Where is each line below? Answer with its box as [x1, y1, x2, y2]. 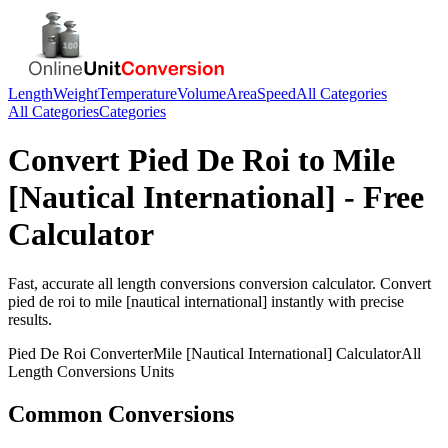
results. [8, 310, 52, 328]
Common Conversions [8, 400, 234, 427]
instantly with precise [267, 292, 404, 310]
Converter [86, 344, 153, 362]
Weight [53, 85, 98, 102]
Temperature [98, 85, 177, 102]
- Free [336, 179, 424, 216]
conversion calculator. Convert [235, 274, 431, 292]
